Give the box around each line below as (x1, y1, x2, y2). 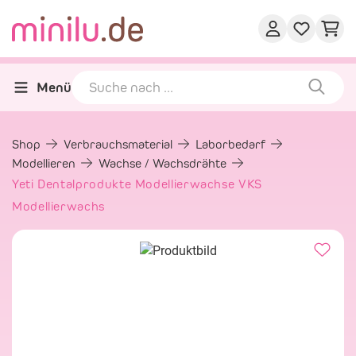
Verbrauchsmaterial (64, 137, 176, 152)
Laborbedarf (195, 137, 269, 152)
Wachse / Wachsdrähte (99, 156, 230, 171)
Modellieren (12, 156, 79, 171)
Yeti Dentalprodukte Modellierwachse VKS (12, 176, 262, 192)
